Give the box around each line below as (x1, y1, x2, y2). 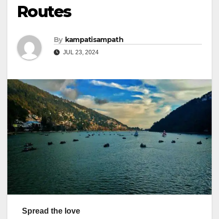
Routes (17, 2, 71, 22)
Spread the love (22, 206, 80, 215)
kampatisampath (65, 35, 123, 44)
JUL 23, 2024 (62, 49, 99, 56)
